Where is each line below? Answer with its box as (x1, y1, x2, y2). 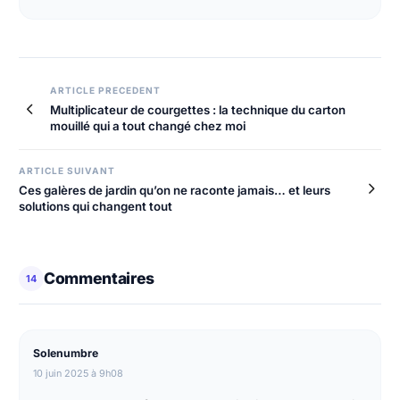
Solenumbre (33, 346, 99, 360)
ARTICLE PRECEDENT (50, 85, 162, 96)
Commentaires (44, 268, 154, 287)
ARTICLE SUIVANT (19, 164, 116, 176)
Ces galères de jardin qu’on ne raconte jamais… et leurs (19, 182, 330, 197)
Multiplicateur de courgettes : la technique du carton (50, 102, 346, 117)
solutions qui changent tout (19, 198, 172, 213)
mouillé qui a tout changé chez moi (50, 118, 246, 133)
